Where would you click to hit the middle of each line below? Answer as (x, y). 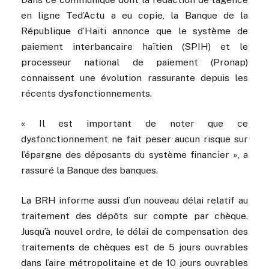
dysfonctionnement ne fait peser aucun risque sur (134, 139)
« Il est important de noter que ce (134, 124)
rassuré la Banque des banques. (89, 171)
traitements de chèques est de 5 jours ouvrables (134, 247)
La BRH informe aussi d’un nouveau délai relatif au (134, 201)
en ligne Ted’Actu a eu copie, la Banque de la (134, 16)
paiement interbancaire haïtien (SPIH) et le (134, 47)
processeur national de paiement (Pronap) (134, 62)
